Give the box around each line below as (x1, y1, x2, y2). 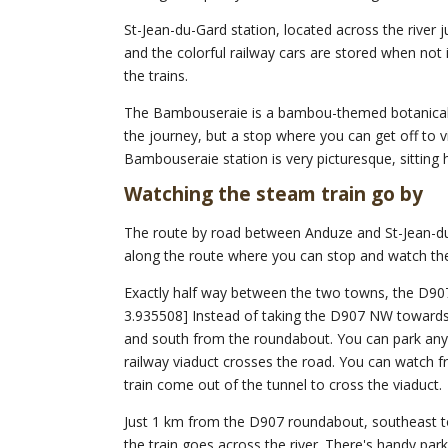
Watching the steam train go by (124, 181, 423, 208)
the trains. (124, 66, 188, 86)
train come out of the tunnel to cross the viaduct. (124, 375, 442, 395)
